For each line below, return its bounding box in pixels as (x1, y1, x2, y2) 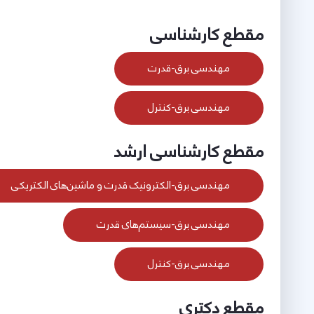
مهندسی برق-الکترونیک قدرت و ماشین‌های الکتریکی (11, 176, 230, 195)
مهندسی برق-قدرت (148, 59, 230, 78)
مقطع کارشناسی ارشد (114, 137, 264, 167)
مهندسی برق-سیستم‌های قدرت (97, 215, 230, 234)
